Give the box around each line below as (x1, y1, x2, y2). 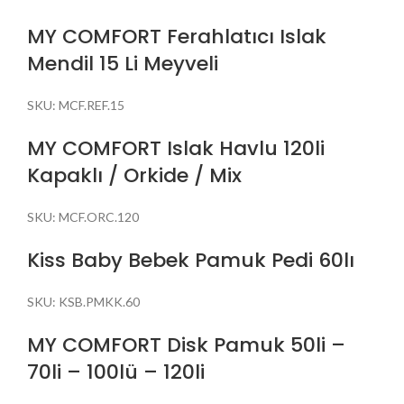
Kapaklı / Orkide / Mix (27, 161, 242, 189)
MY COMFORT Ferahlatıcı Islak (27, 22, 326, 50)
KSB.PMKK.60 (59, 293, 140, 309)
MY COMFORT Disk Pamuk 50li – (27, 330, 345, 359)
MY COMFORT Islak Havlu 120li (27, 133, 325, 162)
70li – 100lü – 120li (27, 357, 205, 386)
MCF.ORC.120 (59, 208, 139, 225)
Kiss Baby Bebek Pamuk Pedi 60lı (27, 245, 354, 274)
